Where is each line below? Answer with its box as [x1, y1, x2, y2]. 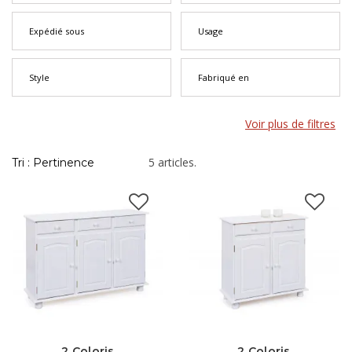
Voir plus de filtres [245, 116, 335, 131]
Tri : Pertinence [12, 156, 94, 170]
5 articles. [148, 155, 196, 170]
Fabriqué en [198, 71, 249, 83]
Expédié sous [29, 25, 84, 37]
